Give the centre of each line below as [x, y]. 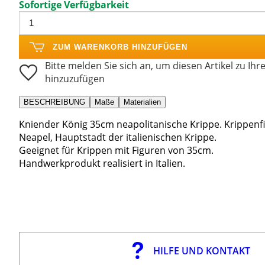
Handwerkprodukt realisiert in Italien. [102, 163]
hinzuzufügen [75, 78]
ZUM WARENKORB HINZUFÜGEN [120, 47]
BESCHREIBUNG [54, 102]
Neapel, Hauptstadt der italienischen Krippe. [118, 137]
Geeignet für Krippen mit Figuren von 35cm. [116, 150]
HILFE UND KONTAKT [201, 251]
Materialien [142, 102]
